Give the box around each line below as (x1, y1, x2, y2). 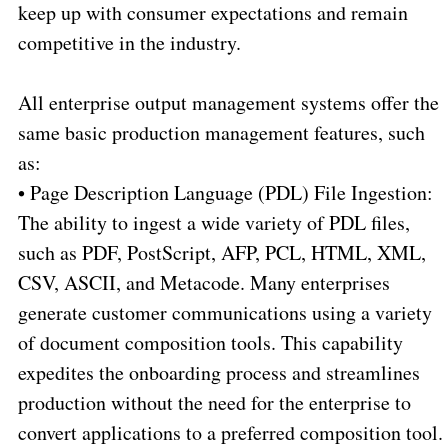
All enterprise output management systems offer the (17, 89, 439, 117)
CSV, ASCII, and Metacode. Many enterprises (17, 269, 390, 297)
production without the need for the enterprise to (17, 389, 411, 417)
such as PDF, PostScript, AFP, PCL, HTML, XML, (17, 239, 426, 267)
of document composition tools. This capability (17, 329, 403, 357)
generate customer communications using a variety (17, 299, 432, 327)
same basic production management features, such (17, 119, 425, 147)
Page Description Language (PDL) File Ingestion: (29, 179, 433, 207)
